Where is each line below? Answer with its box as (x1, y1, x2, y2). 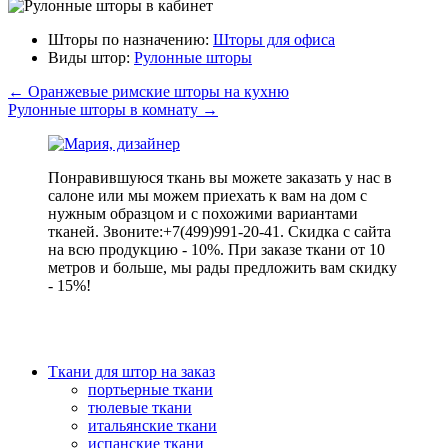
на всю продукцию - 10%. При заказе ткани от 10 (48, 240, 385, 258)
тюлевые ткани (88, 398, 192, 416)
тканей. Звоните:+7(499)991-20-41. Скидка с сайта (48, 222, 391, 240)
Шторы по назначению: (48, 30, 213, 48)
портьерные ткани (88, 380, 213, 398)
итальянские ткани (88, 416, 217, 434)
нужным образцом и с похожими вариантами (48, 204, 358, 222)
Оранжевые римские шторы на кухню (24, 82, 289, 100)
